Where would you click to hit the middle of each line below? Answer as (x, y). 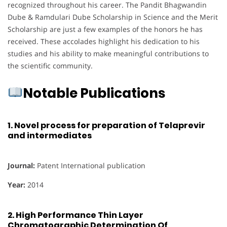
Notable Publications (94, 93)
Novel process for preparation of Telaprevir (110, 126)
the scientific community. (50, 65)
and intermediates (50, 136)
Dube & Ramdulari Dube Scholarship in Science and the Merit (113, 17)
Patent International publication (90, 166)
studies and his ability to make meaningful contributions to (108, 53)
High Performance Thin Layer (80, 215)
